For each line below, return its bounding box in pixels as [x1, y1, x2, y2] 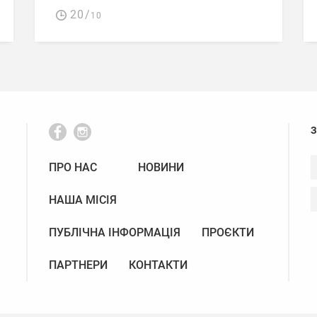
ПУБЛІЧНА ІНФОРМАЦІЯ [48, 226, 180, 240]
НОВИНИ [137, 161, 184, 175]
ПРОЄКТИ [201, 226, 254, 240]
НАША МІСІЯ [48, 193, 117, 207]
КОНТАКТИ [128, 258, 188, 272]
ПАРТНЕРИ [48, 258, 108, 272]
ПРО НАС [48, 161, 97, 175]
